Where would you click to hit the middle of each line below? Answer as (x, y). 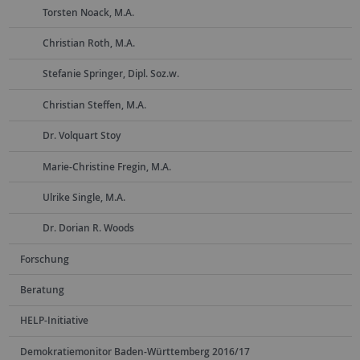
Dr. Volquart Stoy (81, 136)
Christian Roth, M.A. (88, 43)
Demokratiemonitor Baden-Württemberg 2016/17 (135, 351)
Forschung (44, 259)
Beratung (42, 290)
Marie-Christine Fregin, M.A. (106, 166)
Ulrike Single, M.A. (84, 197)
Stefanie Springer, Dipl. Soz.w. (110, 74)
